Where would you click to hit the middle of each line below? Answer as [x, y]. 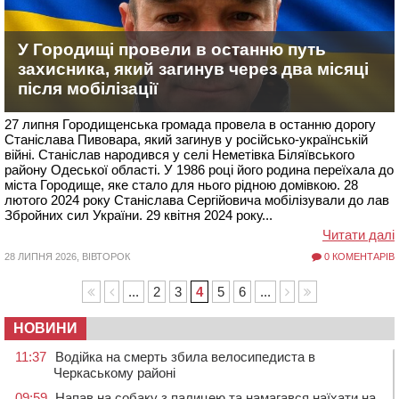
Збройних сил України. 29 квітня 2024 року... [138, 215]
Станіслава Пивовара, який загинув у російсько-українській [186, 139]
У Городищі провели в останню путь [172, 49]
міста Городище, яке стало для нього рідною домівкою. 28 [181, 185]
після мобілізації [88, 89]
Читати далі [358, 235]
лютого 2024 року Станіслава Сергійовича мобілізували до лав [197, 200]
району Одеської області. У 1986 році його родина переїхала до [199, 170]
